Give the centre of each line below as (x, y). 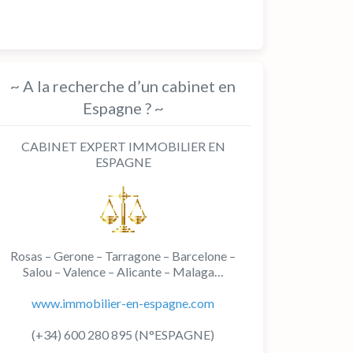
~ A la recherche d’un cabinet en (123, 86)
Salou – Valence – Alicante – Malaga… (123, 271)
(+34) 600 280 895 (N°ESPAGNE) (123, 334)
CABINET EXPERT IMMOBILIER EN (123, 146)
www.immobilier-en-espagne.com (123, 303)
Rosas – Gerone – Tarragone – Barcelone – (123, 256)
